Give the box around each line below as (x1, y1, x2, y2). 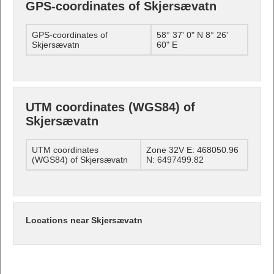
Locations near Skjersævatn (26, 215, 143, 225)
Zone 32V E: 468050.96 (146, 144, 239, 155)
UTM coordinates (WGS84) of (26, 100, 195, 114)
